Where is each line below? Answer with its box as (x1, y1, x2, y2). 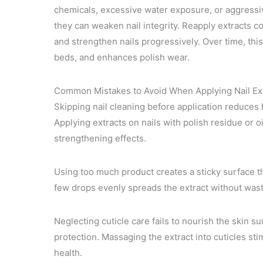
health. (54, 247, 82, 258)
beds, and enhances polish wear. (54, 51, 190, 63)
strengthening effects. (54, 132, 146, 144)
